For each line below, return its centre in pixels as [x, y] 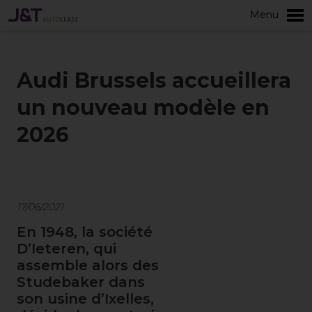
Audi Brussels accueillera [154, 80]
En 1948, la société [85, 232]
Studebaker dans [81, 282]
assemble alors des [88, 265]
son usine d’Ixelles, [85, 299]
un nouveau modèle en [143, 108]
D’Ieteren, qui [67, 249]
